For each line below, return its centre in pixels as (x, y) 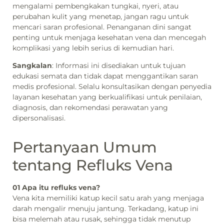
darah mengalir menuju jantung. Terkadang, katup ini (105, 209)
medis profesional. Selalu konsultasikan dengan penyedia (112, 87)
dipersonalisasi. (39, 118)
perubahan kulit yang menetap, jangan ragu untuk (100, 16)
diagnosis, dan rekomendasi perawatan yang (90, 108)
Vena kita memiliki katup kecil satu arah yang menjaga (108, 198)
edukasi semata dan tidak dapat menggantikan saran (105, 76)
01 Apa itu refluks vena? (56, 188)
